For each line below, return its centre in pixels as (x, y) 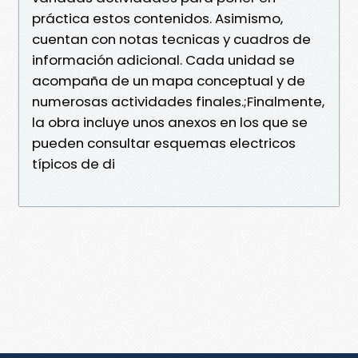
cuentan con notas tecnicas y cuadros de (171, 39)
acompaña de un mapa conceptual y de (169, 80)
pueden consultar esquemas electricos (164, 143)
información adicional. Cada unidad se (163, 60)
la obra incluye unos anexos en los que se (170, 122)
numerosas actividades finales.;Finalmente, (178, 101)
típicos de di (74, 163)
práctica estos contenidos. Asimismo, (157, 18)
